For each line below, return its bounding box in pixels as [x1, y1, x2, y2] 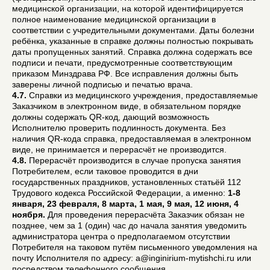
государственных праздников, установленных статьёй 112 [12, 177, 241, 187]
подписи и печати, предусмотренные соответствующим [12, 57, 233, 67]
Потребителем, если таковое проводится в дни [12, 166, 198, 176]
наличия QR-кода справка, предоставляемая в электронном [12, 133, 251, 143]
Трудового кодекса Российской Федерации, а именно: [12, 187, 228, 198]
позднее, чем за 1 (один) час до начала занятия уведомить [12, 220, 246, 230]
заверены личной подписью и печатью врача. [12, 79, 193, 89]
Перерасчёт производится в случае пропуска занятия [27, 155, 241, 165]
